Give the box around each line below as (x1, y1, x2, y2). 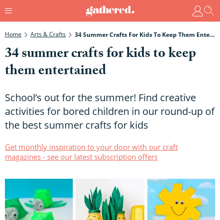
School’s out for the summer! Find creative (5, 90, 196, 104)
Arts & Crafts (30, 29, 66, 38)
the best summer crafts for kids (5, 118, 148, 132)
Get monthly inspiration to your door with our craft (5, 141, 178, 152)
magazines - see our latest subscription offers (5, 151, 158, 162)
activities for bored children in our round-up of (5, 104, 215, 118)
